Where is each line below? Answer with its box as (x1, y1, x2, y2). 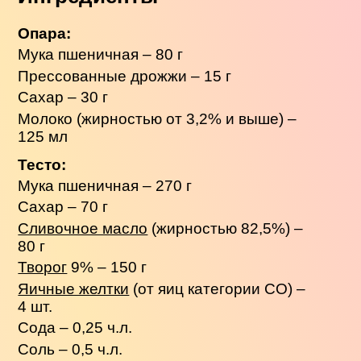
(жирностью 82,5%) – (147, 219, 304, 237)
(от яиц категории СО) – (129, 280, 306, 297)
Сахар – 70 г (18, 198, 109, 216)
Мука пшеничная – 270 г (18, 177, 193, 195)
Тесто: (18, 156, 67, 173)
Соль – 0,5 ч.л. (18, 340, 123, 358)
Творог (18, 259, 68, 276)
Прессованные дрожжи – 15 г (18, 67, 232, 85)
